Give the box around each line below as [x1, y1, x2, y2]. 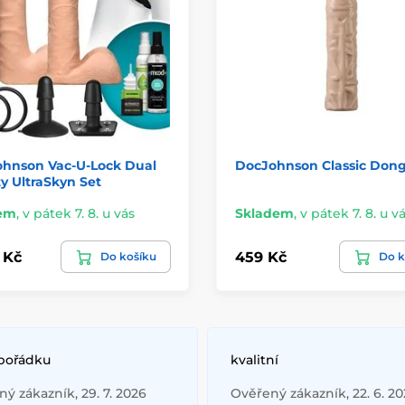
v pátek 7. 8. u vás [22, 205, 135, 222]
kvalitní [231, 352, 278, 369]
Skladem [235, 205, 294, 222]
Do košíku [100, 250, 156, 264]
